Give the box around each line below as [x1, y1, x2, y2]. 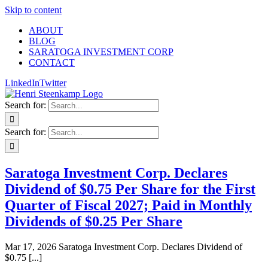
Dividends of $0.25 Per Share [5, 213, 182, 229]
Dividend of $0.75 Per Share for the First [5, 181, 255, 197]
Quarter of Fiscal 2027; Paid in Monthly [5, 197, 252, 213]
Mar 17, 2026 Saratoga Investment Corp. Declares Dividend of [5, 241, 242, 252]
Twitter [39, 78, 66, 88]
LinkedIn [5, 78, 39, 88]
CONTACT [29, 57, 75, 68]
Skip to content [5, 5, 62, 15]
